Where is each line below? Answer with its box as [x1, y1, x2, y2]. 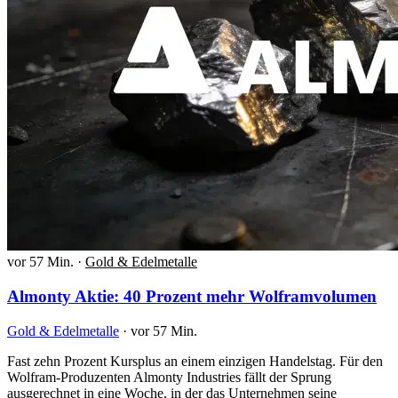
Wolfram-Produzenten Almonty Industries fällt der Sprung [7, 369, 331, 385]
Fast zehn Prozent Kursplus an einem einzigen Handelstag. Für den [7, 353, 383, 369]
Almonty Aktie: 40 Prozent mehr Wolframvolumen [7, 286, 377, 306]
